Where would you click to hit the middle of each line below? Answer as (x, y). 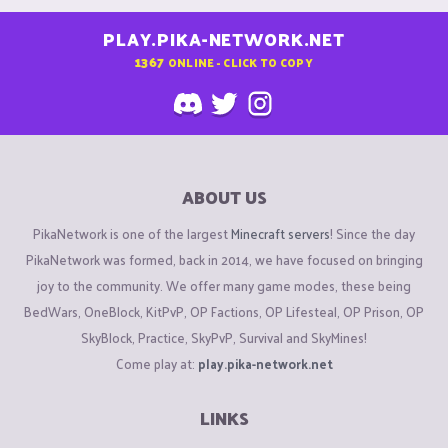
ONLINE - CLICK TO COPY (240, 61)
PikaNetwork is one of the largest (132, 233)
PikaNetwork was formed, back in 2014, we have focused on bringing (224, 259)
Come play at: (156, 363)
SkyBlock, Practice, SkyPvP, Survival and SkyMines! (224, 337)
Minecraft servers (280, 233)
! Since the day (372, 233)
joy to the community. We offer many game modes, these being (224, 285)
